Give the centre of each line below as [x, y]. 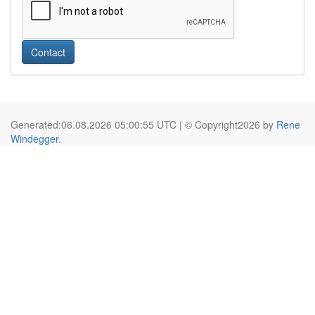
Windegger [34, 139]
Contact [48, 52]
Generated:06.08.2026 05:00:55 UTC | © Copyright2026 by [143, 124]
